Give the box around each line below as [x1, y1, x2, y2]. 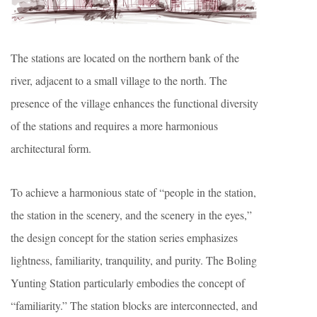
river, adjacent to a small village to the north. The [11, 73, 227, 88]
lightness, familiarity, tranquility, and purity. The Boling [11, 253, 257, 268]
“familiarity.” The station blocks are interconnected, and [11, 298, 258, 313]
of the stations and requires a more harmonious [11, 118, 218, 134]
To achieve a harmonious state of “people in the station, [11, 185, 256, 200]
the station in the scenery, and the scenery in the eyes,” [11, 207, 252, 223]
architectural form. [11, 141, 91, 156]
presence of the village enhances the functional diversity [11, 96, 258, 111]
